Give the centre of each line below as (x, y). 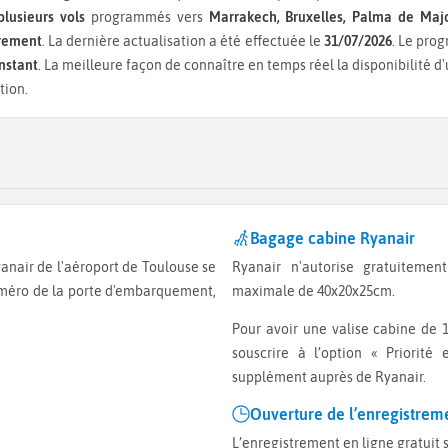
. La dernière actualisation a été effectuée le (183, 41)
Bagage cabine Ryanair (332, 237)
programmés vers (146, 17)
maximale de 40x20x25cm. (313, 290)
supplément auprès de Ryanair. (329, 377)
